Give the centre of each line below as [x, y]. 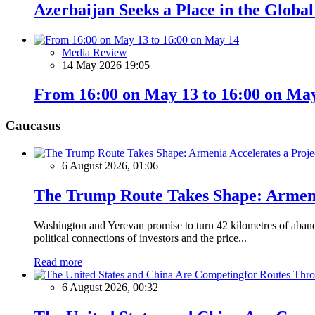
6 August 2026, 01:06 [110, 166]
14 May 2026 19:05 [106, 65]
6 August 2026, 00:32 [110, 287]
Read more [58, 262]
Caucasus [33, 126]
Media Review [95, 52]
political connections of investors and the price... [140, 238]
